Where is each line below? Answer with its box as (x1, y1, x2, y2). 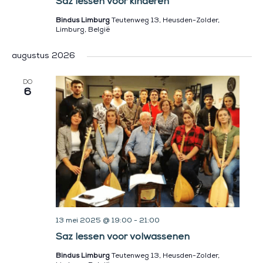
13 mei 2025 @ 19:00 (55, 218, 132, 225)
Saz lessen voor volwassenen (55, 233, 190, 243)
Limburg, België (55, 26, 110, 34)
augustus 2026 (11, 52, 75, 60)
